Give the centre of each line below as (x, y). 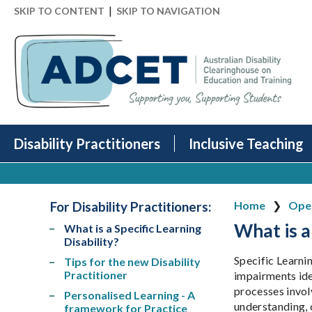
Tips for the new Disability (132, 261)
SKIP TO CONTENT (59, 11)
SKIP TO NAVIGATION (168, 11)
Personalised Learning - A (130, 295)
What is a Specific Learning (133, 228)
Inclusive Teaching (246, 144)
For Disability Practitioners (129, 207)
